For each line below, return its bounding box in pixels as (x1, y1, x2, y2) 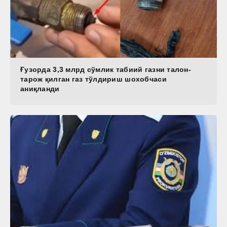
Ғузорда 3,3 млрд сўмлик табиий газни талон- (20, 65, 192, 73)
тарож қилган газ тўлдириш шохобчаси (20, 74, 167, 83)
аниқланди (20, 84, 60, 93)
